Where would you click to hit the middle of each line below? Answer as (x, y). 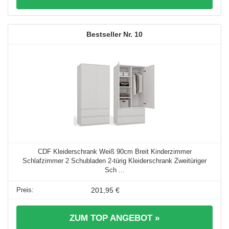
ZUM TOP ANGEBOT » (114, 218)
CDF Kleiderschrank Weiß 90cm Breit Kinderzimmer (114, 152)
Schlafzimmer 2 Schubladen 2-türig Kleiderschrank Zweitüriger (114, 161)
